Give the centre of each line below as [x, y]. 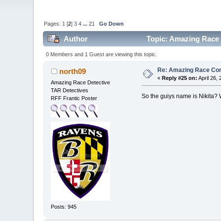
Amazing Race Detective [81, 82]
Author [75, 39]
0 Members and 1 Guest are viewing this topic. [101, 54]
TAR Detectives [70, 90]
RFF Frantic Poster [74, 98]
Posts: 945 [64, 207]
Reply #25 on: [180, 78]
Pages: [53, 23]
